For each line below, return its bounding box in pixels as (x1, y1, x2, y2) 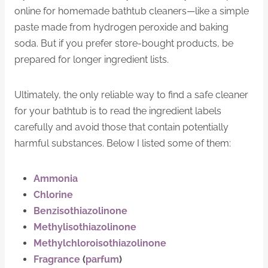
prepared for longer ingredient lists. (14, 53, 169, 65)
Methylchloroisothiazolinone (33, 237, 166, 249)
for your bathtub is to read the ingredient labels (14, 105, 221, 117)
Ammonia (33, 172, 78, 184)
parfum (86, 253, 119, 265)
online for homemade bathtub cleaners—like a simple (14, 5, 249, 17)
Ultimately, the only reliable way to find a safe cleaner (14, 89, 248, 100)
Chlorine (33, 188, 73, 200)
